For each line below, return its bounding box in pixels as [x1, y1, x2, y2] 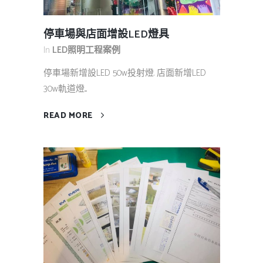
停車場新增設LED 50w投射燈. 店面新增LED [43, 66, 206, 81]
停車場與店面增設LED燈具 [43, 26, 169, 44]
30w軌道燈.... [43, 82, 87, 97]
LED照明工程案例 [52, 43, 120, 58]
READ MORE [43, 109, 93, 123]
